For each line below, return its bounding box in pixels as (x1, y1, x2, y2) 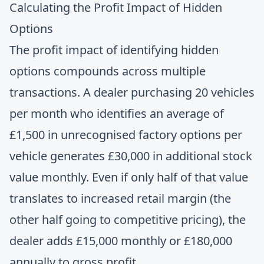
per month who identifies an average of (9, 105, 224, 121)
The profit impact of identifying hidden (9, 42, 219, 58)
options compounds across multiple (9, 63, 206, 79)
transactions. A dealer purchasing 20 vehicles (9, 84, 255, 100)
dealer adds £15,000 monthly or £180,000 (9, 233, 232, 249)
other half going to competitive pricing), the (9, 212, 246, 227)
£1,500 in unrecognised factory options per (9, 127, 242, 143)
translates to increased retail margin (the (9, 190, 231, 206)
